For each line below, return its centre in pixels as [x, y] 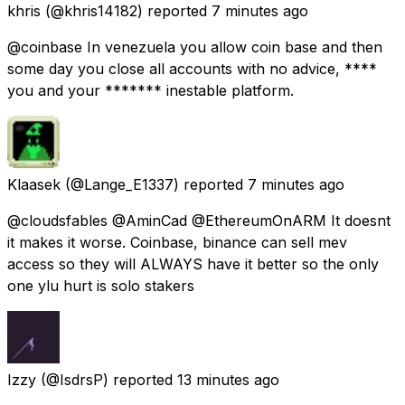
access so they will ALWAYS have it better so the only [193, 264]
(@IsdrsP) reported [107, 379]
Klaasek [34, 184]
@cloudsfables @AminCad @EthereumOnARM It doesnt [199, 220]
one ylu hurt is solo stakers [101, 285]
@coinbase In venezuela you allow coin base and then [195, 47]
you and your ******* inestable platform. [151, 90]
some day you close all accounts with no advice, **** [192, 68]
